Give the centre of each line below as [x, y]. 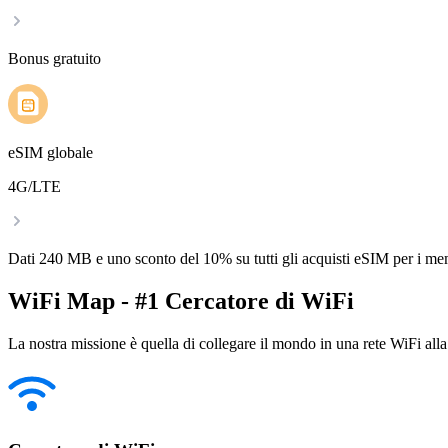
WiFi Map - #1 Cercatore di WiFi [181, 301]
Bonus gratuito [54, 59]
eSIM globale [50, 153]
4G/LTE [34, 187]
